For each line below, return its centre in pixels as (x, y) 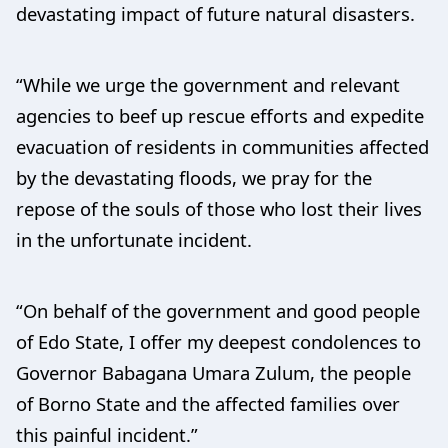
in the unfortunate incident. (134, 239)
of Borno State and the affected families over (208, 403)
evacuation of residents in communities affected (222, 146)
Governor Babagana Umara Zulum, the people (213, 372)
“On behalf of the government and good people (218, 310)
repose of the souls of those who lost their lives (219, 208)
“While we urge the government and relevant (208, 84)
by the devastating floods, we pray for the (194, 177)
